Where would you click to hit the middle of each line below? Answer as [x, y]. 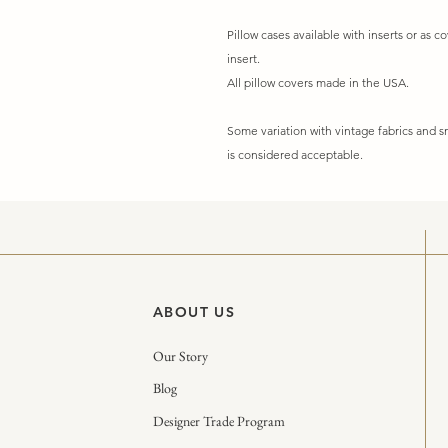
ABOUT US [194, 312]
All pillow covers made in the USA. [319, 83]
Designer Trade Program [219, 421]
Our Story [181, 356]
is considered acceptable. [295, 155]
